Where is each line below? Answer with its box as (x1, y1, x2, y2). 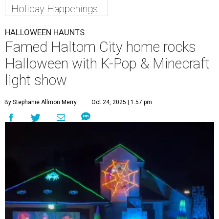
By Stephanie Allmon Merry (4, 99, 77, 106)
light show (5, 72, 67, 89)
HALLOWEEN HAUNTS (5, 27, 85, 38)
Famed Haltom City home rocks (5, 39, 196, 56)
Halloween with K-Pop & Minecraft (5, 55, 210, 72)
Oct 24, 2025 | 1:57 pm (91, 99, 152, 106)
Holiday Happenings (11, 3, 98, 15)
